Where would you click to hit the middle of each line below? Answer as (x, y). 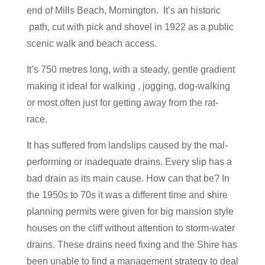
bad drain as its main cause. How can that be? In (128, 178)
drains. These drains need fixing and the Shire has (132, 245)
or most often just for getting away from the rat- (122, 103)
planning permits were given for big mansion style (130, 211)
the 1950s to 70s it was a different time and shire (127, 195)
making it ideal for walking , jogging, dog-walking (128, 86)
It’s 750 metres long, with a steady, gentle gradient (130, 70)
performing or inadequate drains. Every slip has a (129, 162)
